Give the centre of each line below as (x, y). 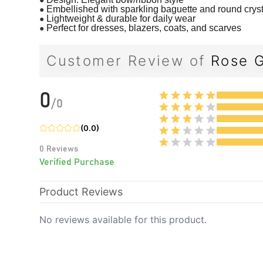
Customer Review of (126, 60)
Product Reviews (81, 191)
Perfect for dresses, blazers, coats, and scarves (144, 28)
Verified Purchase (77, 162)
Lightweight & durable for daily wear (121, 18)
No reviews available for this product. (123, 219)
